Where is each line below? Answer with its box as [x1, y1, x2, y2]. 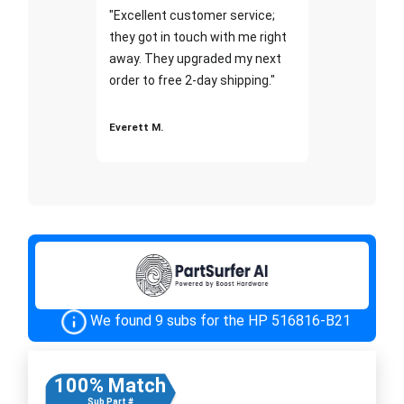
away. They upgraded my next [108, 50, 281, 66]
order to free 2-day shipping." [108, 72, 275, 87]
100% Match [54, 373, 166, 397]
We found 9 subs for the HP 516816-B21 [89, 311, 351, 329]
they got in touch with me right [108, 29, 287, 44]
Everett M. [108, 120, 163, 133]
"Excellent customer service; [108, 7, 275, 23]
